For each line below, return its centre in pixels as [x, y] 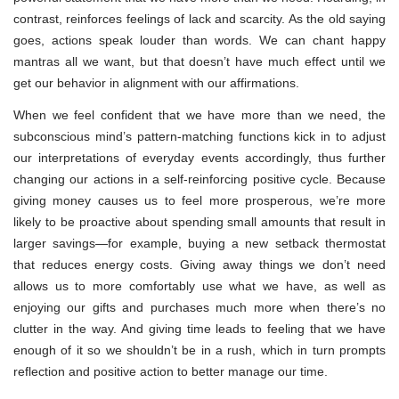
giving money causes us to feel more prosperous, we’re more [199, 200]
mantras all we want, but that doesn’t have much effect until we [199, 61]
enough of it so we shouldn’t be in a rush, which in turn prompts [199, 350]
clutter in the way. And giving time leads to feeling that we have [199, 328]
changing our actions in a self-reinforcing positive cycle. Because [199, 179]
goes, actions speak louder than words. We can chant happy [199, 40]
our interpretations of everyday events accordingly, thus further [199, 157]
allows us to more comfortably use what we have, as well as [199, 285]
